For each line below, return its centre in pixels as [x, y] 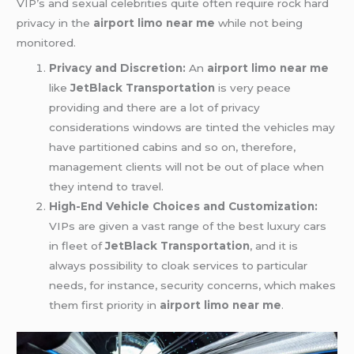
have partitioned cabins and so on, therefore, [173, 147]
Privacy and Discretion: [118, 68]
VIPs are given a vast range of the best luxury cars [188, 226]
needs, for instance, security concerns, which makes [193, 286]
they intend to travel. [107, 187]
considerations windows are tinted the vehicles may [192, 128]
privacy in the [55, 23]
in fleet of [77, 246]
